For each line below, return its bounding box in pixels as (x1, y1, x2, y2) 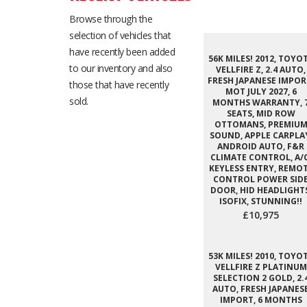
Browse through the (69, 12, 152, 25)
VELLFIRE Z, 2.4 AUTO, (216, 64, 306, 75)
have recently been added (69, 45, 175, 58)
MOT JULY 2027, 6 (225, 86, 297, 97)
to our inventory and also (69, 62, 173, 75)
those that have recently (69, 78, 169, 91)
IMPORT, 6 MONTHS (219, 294, 302, 306)
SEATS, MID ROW (226, 108, 295, 119)
